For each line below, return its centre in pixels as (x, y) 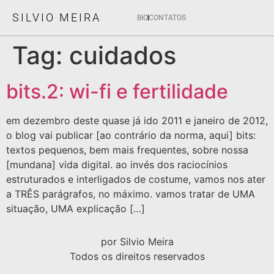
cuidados (123, 55)
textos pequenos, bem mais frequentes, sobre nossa (127, 150)
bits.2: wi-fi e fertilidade (117, 91)
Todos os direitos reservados (137, 257)
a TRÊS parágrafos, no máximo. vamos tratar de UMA (131, 194)
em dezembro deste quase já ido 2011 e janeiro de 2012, (137, 120)
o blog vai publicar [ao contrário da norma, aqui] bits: (131, 135)
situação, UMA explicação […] (76, 209)
